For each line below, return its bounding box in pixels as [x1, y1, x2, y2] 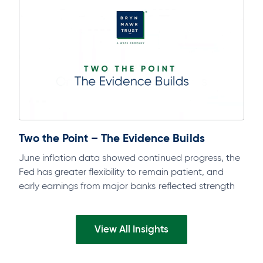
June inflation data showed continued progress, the [19, 151, 240, 163]
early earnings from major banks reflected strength [19, 180, 235, 191]
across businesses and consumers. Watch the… [19, 194, 218, 205]
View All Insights [94, 222, 169, 235]
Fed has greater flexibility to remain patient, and [19, 166, 224, 177]
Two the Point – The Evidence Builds [19, 130, 205, 145]
